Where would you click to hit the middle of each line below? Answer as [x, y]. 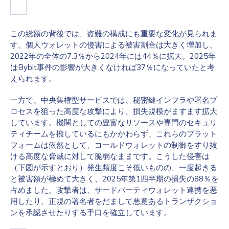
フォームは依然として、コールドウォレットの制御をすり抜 [114, 145]
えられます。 [33, 78]
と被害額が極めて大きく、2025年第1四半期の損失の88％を [114, 179]
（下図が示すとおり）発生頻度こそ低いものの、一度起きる [114, 167]
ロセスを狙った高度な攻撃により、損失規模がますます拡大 [114, 111]
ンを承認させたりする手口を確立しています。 [91, 212]
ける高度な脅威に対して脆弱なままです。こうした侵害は [110, 156]
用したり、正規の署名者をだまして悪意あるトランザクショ [114, 201]
